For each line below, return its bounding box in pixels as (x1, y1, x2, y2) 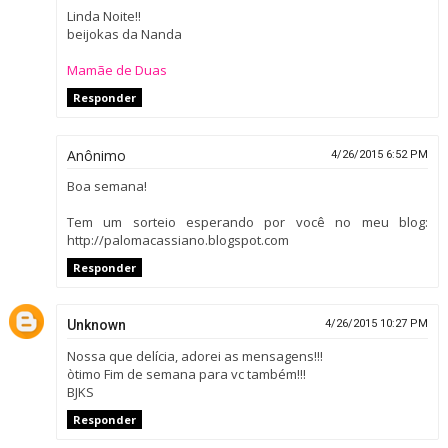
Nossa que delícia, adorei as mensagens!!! (66, 347, 323, 366)
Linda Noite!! (66, 7, 141, 26)
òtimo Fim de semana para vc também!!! (66, 365, 306, 384)
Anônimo (66, 145, 126, 165)
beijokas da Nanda (66, 25, 182, 44)
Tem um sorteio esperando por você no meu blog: (66, 212, 429, 231)
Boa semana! (66, 176, 147, 195)
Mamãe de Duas (66, 61, 167, 80)
